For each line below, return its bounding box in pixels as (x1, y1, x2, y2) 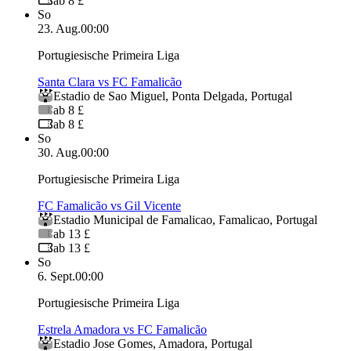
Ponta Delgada (172, 89, 244, 103)
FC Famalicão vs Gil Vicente (38, 198, 181, 212)
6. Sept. (38, 269, 75, 283)
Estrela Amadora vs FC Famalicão (38, 322, 207, 336)
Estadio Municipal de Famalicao (53, 212, 212, 226)
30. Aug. (38, 145, 81, 159)
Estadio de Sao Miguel (53, 89, 165, 103)
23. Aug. (38, 21, 81, 35)
